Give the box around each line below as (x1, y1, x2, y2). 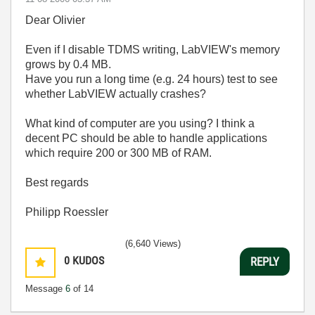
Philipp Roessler (25, 206, 108, 218)
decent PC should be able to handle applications (25, 132, 267, 144)
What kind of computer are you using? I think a (25, 117, 255, 129)
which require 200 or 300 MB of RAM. (25, 147, 212, 159)
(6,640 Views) (125, 238, 181, 249)
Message (25, 283, 65, 294)
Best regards (25, 176, 89, 188)
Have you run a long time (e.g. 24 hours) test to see (25, 73, 278, 85)
